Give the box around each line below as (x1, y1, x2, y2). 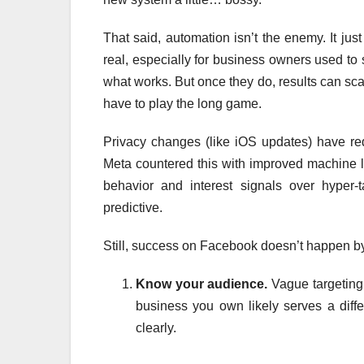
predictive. (103, 201, 162, 215)
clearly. (136, 321, 176, 336)
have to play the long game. (103, 97, 262, 111)
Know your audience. (136, 277, 268, 292)
